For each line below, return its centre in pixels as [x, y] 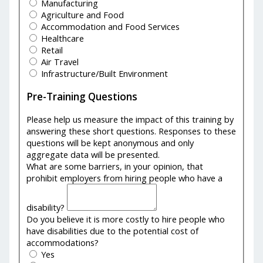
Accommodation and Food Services [109, 27]
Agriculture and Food [82, 15]
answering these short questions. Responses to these [131, 131]
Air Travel [59, 62]
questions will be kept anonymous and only [110, 142]
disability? [47, 207]
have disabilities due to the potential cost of [113, 230]
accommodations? [63, 242]
